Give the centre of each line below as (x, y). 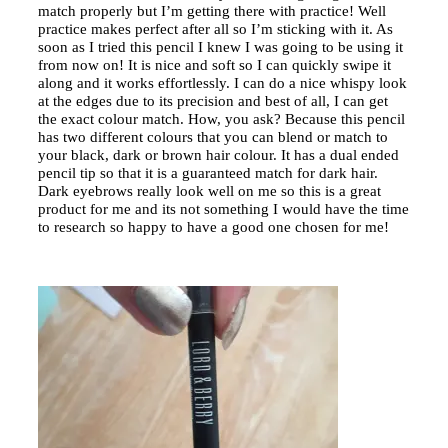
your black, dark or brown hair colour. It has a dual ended (218, 154)
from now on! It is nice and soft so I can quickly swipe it (214, 64)
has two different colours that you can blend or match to (213, 136)
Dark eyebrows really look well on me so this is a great (209, 190)
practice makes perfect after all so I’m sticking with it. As (215, 28)
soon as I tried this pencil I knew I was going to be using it (220, 46)
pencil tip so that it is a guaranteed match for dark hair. (208, 172)
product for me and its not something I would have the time (223, 208)
